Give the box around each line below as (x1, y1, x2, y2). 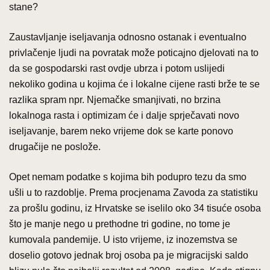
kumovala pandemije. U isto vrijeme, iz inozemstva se (9, 234, 237, 245)
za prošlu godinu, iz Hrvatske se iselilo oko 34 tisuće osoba (9, 202, 261, 213)
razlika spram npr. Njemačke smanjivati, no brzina (9, 94, 221, 105)
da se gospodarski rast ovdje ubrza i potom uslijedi (9, 63, 225, 74)
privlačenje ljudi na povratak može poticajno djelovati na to (9, 47, 259, 58)
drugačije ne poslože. (9, 141, 101, 152)
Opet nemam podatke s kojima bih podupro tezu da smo (9, 171, 246, 182)
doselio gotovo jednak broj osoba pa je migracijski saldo (9, 250, 248, 260)
